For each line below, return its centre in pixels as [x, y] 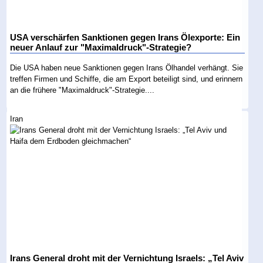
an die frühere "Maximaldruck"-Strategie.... [82, 90]
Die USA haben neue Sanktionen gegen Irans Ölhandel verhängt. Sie [127, 68]
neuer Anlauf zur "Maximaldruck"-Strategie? [101, 47]
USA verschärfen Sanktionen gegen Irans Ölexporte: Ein [125, 37]
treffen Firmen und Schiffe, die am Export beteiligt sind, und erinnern [127, 79]
